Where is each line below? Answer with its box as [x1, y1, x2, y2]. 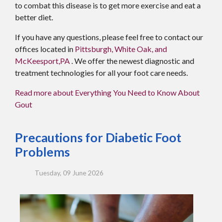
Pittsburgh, [75, 44, 113, 54]
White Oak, [114, 44, 153, 54]
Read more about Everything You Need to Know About [15, 87, 200, 97]
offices [15, 44, 39, 54]
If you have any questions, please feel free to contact [15, 32, 192, 42]
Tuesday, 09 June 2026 [35, 168, 104, 177]
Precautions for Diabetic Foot [15, 129, 181, 145]
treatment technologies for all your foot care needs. [15, 67, 188, 77]
